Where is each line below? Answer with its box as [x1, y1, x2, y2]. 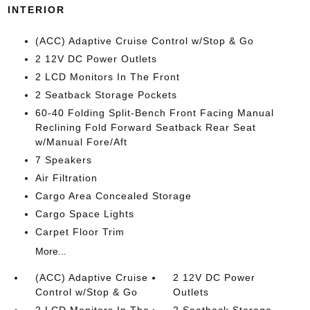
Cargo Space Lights [35, 208, 134, 219]
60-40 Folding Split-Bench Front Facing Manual [35, 107, 274, 118]
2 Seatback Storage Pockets [35, 89, 177, 100]
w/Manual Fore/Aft [35, 136, 127, 147]
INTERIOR [7, 4, 65, 15]
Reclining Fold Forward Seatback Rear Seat [35, 122, 256, 133]
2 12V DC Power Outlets [35, 53, 157, 64]
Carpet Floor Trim [35, 226, 125, 237]
